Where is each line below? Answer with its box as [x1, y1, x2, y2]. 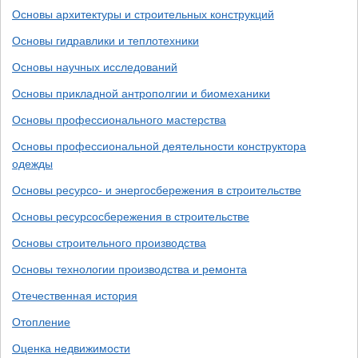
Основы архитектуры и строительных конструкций [12, 8, 274, 21]
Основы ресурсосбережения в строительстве [12, 210, 249, 223]
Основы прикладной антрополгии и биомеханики [12, 87, 270, 100]
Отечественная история [12, 289, 137, 302]
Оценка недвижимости [12, 342, 130, 355]
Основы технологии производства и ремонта [12, 263, 247, 276]
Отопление [12, 316, 70, 328]
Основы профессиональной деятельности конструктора [12, 140, 306, 153]
